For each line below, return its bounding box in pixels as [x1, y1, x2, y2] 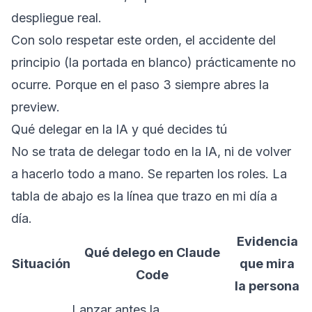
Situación [12, 256, 70, 271]
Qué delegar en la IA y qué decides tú [11, 121, 227, 136]
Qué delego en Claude [84, 244, 220, 260]
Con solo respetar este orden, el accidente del [11, 32, 276, 47]
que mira [240, 256, 295, 271]
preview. [11, 99, 60, 114]
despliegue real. [11, 10, 102, 25]
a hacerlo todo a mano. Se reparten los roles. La [11, 166, 287, 181]
